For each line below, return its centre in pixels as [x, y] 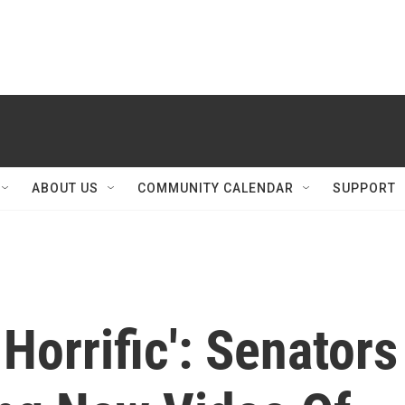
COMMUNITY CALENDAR [216, 188]
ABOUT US [65, 188]
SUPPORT [364, 188]
